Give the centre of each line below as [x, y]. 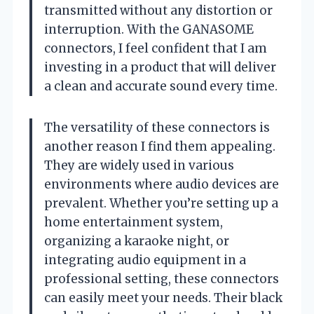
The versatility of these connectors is [157, 127]
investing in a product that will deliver [160, 67]
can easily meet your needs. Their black [163, 298]
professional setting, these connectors [162, 279]
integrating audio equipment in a [145, 260]
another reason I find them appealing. [160, 146]
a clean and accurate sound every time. [161, 86]
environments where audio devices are [162, 184]
